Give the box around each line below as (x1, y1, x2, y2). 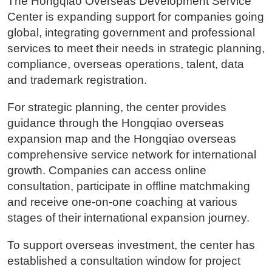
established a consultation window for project (7, 254, 240, 267)
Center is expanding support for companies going (7, 10, 264, 23)
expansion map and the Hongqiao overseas (7, 132, 236, 145)
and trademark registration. (7, 73, 147, 86)
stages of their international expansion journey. (7, 211, 250, 224)
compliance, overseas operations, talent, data (7, 57, 244, 70)
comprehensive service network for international (7, 148, 256, 161)
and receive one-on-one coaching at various (7, 195, 237, 208)
